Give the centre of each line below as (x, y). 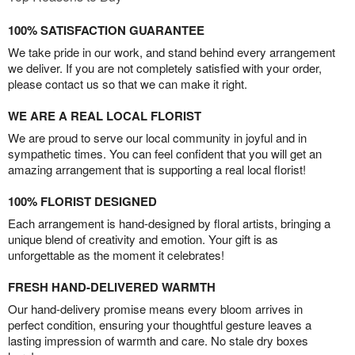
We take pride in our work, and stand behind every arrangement (172, 52)
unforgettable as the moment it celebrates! (116, 255)
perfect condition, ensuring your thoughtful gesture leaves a (160, 325)
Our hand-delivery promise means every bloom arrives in (155, 309)
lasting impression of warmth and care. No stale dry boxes (158, 341)
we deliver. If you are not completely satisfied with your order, (165, 68)
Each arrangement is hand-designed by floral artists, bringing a (169, 223)
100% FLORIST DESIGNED (82, 202)
